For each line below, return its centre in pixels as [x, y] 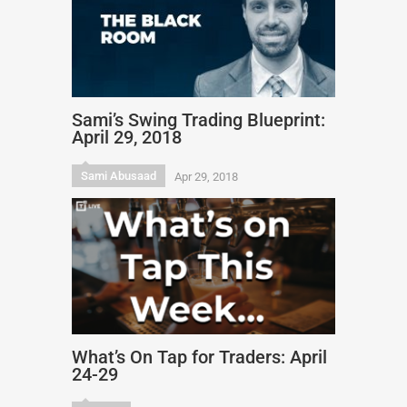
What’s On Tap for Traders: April [199, 357]
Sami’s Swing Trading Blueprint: [199, 120]
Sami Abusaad [119, 176]
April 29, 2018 [127, 137]
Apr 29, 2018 [206, 177]
